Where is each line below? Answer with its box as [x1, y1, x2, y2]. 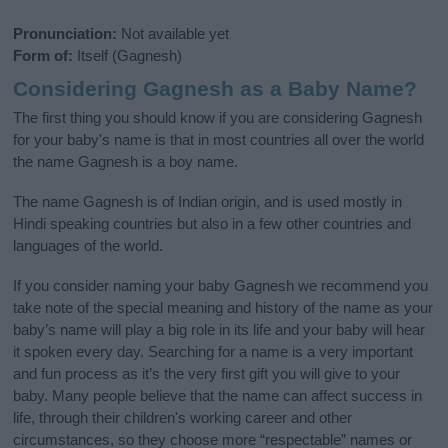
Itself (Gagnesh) [73, 47, 183, 65]
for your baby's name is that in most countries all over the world [13, 130, 425, 148]
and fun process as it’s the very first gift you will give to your [13, 364, 401, 382]
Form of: [13, 47, 74, 65]
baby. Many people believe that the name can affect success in [13, 386, 423, 404]
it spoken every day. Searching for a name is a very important [13, 342, 414, 360]
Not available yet [117, 25, 230, 43]
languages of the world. [13, 236, 164, 254]
